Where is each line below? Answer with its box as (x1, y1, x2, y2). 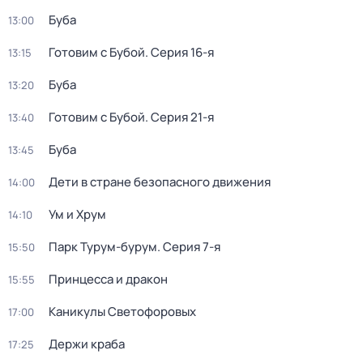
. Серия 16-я (145, 44, 214, 61)
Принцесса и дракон (49, 271, 168, 288)
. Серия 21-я (145, 109, 214, 126)
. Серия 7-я (157, 238, 220, 255)
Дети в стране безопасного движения (49, 173, 271, 190)
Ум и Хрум (49, 206, 106, 223)
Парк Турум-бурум (49, 238, 157, 255)
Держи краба (49, 335, 125, 352)
